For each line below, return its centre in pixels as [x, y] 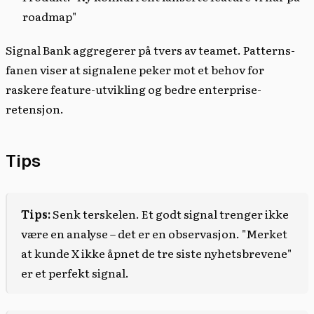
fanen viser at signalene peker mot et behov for [135, 69]
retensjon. [35, 108]
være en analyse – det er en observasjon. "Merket [154, 233]
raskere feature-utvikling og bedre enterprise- [134, 89]
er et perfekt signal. [75, 272]
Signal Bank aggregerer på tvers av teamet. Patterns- [150, 49]
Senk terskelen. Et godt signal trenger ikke [170, 213]
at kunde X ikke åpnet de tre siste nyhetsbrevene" [156, 253]
